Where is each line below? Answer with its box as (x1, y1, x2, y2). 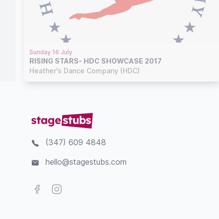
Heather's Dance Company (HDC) (29, 66, 140, 75)
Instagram (50, 184, 86, 194)
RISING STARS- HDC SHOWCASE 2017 (84, 56, 162, 65)
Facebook (31, 184, 68, 194)
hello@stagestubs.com (45, 157, 127, 167)
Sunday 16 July (29, 48, 72, 56)
